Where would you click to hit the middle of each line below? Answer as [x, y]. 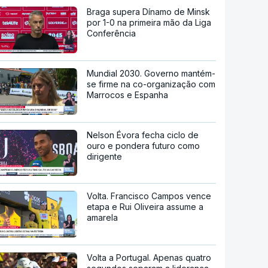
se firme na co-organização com [151, 84]
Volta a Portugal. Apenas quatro [149, 258]
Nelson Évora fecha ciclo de [143, 135]
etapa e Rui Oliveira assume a [145, 207]
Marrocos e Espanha [128, 95]
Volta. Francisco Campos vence [149, 196]
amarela [103, 218]
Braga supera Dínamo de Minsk [149, 12]
